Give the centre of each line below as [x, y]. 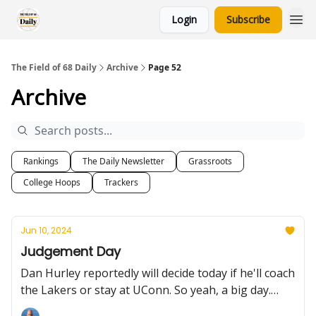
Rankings [41, 161]
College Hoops [52, 182]
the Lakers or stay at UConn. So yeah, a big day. [146, 290]
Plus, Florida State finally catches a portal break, [146, 307]
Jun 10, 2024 [46, 230]
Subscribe [248, 19]
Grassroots [210, 161]
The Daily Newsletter [123, 161]
